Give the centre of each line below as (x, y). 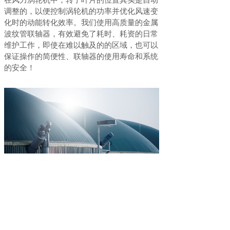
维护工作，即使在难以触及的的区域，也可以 (81, 45)
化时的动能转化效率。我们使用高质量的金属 (81, 22)
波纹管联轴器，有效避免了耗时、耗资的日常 (81, 34)
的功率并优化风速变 (123, 11)
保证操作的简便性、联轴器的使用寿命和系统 (81, 56)
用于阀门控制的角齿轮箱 (76, 213)
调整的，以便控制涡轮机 (46, 11)
